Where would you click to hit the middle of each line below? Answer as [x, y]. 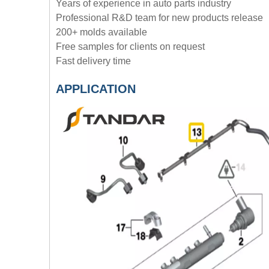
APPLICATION [96, 89]
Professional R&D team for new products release [159, 18]
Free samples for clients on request [130, 47]
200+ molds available [101, 32]
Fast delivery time [93, 61]
